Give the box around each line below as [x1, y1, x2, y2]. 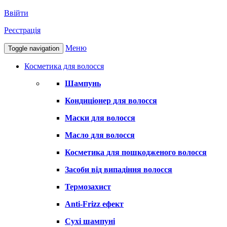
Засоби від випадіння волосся [65, 165, 172, 174]
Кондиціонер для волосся [65, 96, 157, 105]
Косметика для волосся [24, 62, 104, 71]
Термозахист [65, 182, 111, 192]
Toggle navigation [8, 45, 59, 53]
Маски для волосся [65, 113, 135, 123]
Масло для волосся [65, 131, 135, 140]
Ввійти [4, 9, 28, 18]
